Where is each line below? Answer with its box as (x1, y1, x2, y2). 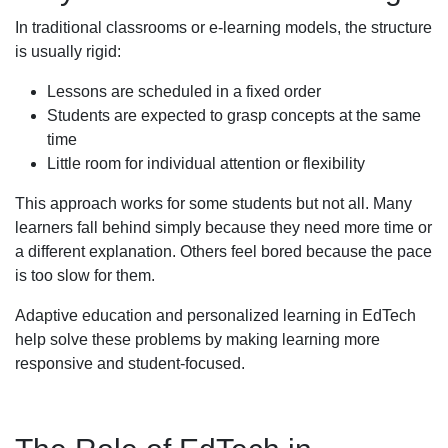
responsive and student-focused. (15, 354, 245, 372)
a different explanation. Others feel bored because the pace (15, 242, 432, 260)
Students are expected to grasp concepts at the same (47, 106, 421, 124)
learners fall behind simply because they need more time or (15, 218, 432, 236)
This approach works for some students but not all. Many (15, 194, 412, 212)
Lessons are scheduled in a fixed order (47, 82, 321, 100)
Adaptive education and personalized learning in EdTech (15, 306, 416, 324)
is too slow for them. (15, 266, 155, 284)
